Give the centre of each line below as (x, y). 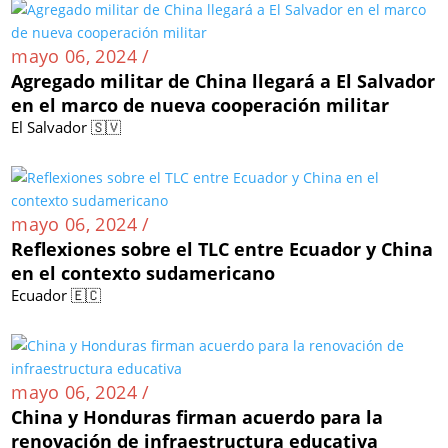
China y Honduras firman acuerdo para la (197, 416)
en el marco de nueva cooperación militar (200, 104)
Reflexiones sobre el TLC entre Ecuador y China (222, 248)
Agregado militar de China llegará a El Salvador (223, 80)
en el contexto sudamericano (143, 272)
